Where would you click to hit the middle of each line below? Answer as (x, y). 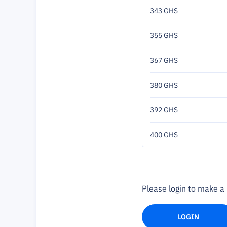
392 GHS (164, 110)
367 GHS (164, 60)
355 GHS (164, 35)
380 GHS (164, 85)
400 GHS (164, 135)
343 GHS (164, 11)
